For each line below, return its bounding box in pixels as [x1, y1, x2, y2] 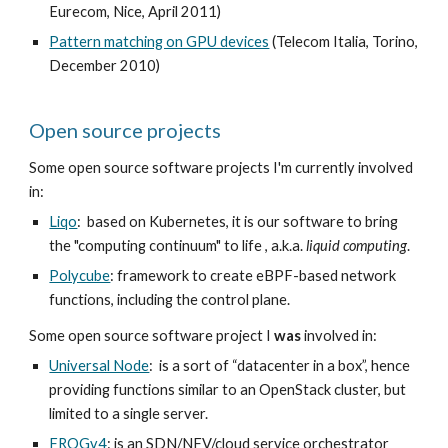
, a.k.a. [265, 237, 307, 254]
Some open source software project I [29, 327, 275, 344]
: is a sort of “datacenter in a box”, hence [149, 357, 411, 374]
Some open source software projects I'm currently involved [29, 159, 414, 176]
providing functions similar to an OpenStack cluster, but [49, 381, 407, 398]
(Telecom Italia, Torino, [269, 33, 419, 50]
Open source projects [29, 118, 222, 142]
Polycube [49, 267, 111, 284]
